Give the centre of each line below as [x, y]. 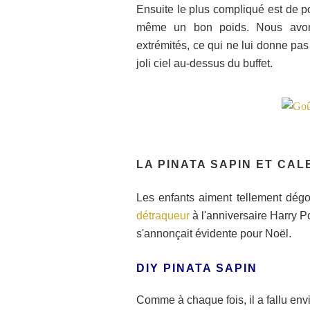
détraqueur [163, 215]
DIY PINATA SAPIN [197, 268]
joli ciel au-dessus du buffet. [204, 63]
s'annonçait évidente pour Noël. [214, 233]
